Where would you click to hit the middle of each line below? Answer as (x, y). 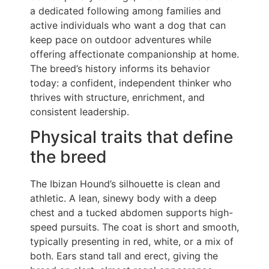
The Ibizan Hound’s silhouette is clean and (125, 184)
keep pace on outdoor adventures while (121, 39)
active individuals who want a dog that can (128, 25)
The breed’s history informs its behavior (120, 68)
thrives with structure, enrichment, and (117, 97)
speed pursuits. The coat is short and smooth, (134, 227)
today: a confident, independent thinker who (131, 83)
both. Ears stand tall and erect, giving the (124, 256)
